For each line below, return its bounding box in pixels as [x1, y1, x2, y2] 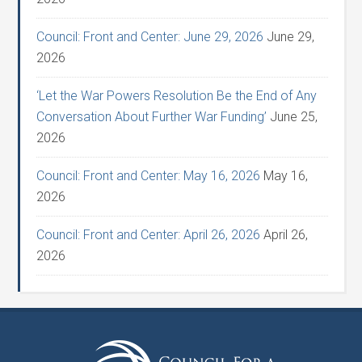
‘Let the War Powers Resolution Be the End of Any [36, 88, 318, 103]
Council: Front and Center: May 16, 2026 [36, 168, 261, 183]
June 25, [270, 109, 318, 124]
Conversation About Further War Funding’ [36, 109, 267, 124]
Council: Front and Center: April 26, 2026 [36, 227, 261, 242]
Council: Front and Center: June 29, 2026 [36, 29, 264, 44]
